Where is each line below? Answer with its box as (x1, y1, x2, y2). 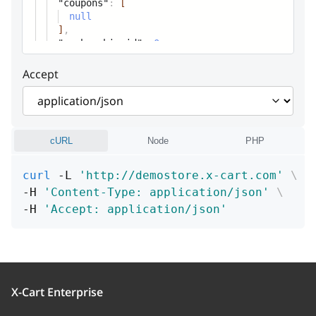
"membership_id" (58, 37, 142, 49)
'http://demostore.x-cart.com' (79, 169, 284, 182)
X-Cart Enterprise (11, 284, 103, 300)
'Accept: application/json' (44, 202, 227, 216)
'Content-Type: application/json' (44, 186, 269, 199)
